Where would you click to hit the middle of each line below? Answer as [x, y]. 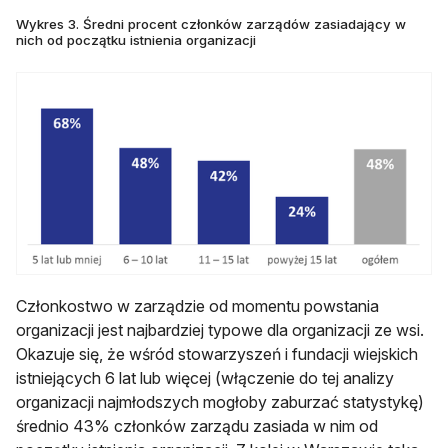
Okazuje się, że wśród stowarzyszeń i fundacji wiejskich [217, 353]
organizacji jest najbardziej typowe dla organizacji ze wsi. [220, 329]
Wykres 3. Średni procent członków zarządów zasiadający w [211, 24]
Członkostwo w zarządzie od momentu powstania [197, 305]
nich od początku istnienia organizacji [136, 40]
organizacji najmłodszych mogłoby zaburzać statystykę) [220, 401]
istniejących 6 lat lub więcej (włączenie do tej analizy [205, 377]
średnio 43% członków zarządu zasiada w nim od [197, 425]
